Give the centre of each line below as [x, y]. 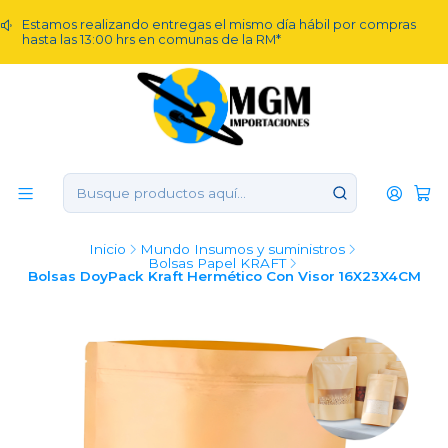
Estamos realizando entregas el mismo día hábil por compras [219, 24]
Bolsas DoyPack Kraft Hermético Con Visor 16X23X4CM [224, 276]
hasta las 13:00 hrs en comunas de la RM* [151, 39]
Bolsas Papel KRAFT [217, 262]
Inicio [107, 248]
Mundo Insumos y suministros [242, 248]
